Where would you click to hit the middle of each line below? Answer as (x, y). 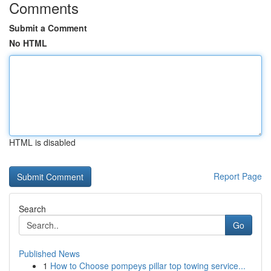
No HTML (28, 43)
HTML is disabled (42, 142)
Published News (49, 253)
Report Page (238, 176)
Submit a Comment (48, 28)
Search (32, 209)
